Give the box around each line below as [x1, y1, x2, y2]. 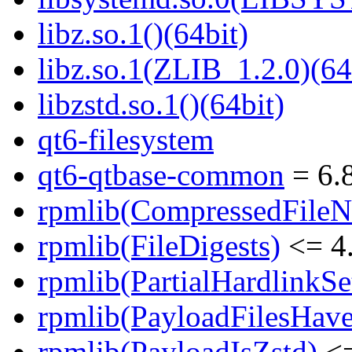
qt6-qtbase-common [38, 158, 284, 192]
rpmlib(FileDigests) [38, 229, 280, 263]
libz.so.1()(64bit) [38, 16, 248, 51]
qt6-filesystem [38, 123, 214, 157]
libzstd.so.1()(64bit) [38, 87, 284, 122]
